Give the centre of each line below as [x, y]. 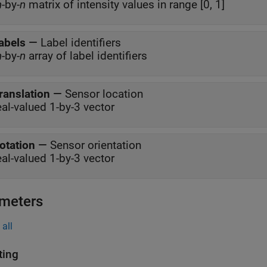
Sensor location [104, 94]
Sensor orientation [96, 145]
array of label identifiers [86, 56]
